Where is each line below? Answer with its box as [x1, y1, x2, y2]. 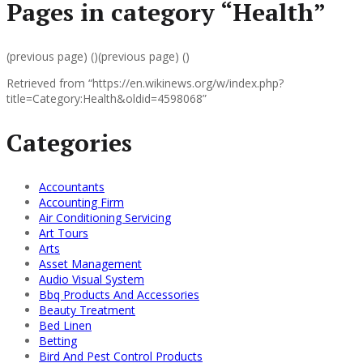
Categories [6, 126, 132, 159]
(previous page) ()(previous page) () [6, 48, 190, 64]
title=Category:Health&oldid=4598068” [6, 90, 207, 106]
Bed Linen [39, 317, 92, 333]
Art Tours [39, 224, 88, 241]
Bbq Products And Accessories [39, 286, 199, 302]
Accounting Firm [39, 194, 124, 210]
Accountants [39, 178, 105, 194]
